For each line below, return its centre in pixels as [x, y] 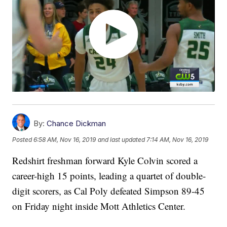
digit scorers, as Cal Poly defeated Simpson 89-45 [109, 191]
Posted [23, 139]
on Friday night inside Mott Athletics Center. [99, 206]
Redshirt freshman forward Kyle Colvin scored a [105, 161]
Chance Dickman [77, 124]
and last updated [122, 139]
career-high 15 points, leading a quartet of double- [109, 176]
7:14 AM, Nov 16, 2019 [178, 139]
